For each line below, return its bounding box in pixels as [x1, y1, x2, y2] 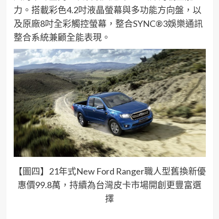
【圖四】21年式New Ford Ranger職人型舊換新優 [13, 165, 206, 176]
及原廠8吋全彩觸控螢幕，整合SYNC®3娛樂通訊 [13, 18, 203, 29]
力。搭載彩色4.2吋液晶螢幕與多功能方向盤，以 [13, 4, 201, 16]
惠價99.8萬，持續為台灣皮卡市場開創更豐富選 [18, 179, 201, 190]
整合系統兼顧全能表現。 [13, 32, 110, 43]
